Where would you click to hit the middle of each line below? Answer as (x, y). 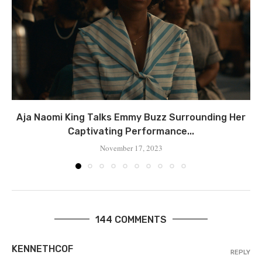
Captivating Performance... (131, 131)
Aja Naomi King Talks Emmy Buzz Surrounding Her (131, 117)
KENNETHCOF (42, 249)
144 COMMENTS (131, 219)
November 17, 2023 (131, 148)
